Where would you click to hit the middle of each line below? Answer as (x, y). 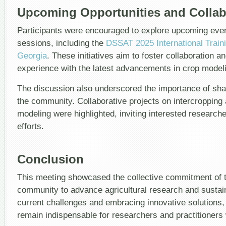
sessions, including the (62, 43)
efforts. (31, 126)
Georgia (32, 56)
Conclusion (50, 159)
